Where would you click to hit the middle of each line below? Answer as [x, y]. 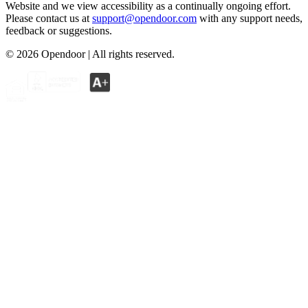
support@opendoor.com [144, 18]
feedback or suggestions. [59, 30]
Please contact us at [47, 18]
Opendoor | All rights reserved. [107, 54]
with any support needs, [251, 18]
